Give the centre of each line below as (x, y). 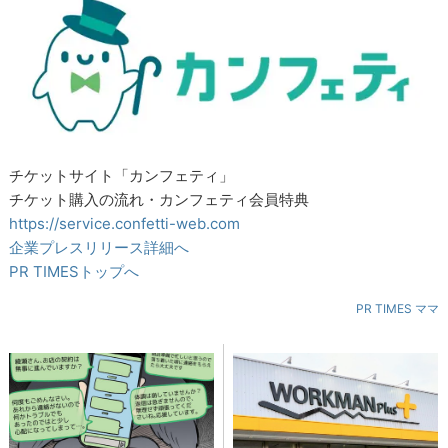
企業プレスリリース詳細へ (99, 248)
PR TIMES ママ (397, 309)
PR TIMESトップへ (74, 272)
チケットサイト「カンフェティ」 (122, 176)
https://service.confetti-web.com (125, 224)
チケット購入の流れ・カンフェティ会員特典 (159, 200)
